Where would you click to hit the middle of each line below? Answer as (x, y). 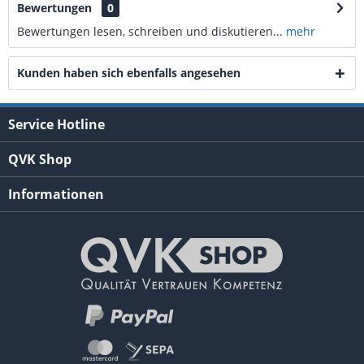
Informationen (56, 194)
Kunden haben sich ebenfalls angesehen (129, 73)
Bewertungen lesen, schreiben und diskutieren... (150, 31)
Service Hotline (56, 124)
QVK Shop (40, 159)
